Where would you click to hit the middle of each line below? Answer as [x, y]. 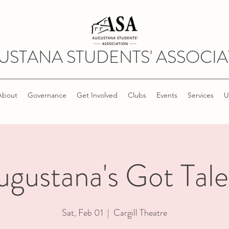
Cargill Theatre [140, 213]
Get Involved [97, 95]
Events [167, 95]
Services [200, 95]
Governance [47, 95]
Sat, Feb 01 [83, 213]
